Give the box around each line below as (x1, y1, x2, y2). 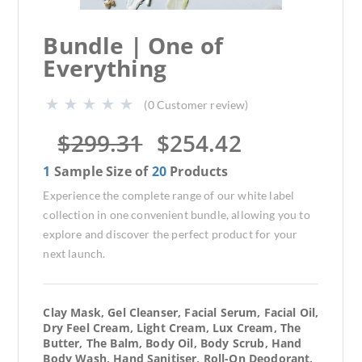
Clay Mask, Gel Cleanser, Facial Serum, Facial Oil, (43, 305, 319, 320)
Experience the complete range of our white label (43, 188, 295, 202)
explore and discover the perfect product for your (43, 227, 298, 241)
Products (170, 162, 229, 180)
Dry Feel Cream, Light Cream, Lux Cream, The (43, 320, 301, 335)
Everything (43, 53, 166, 83)
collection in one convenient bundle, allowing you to (43, 208, 310, 221)
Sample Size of (53, 162, 152, 180)
